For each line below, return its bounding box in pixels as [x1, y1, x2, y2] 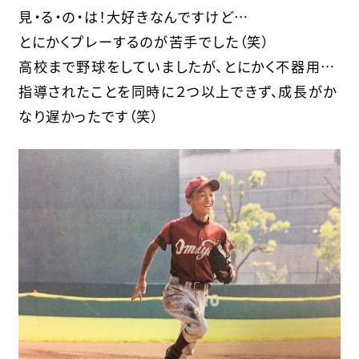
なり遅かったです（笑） [18, 105, 159, 126]
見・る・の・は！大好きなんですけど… [18, 6, 249, 26]
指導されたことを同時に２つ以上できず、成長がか [18, 80, 337, 101]
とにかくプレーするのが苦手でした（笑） [18, 30, 270, 51]
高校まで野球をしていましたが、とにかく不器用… [18, 55, 336, 76]
